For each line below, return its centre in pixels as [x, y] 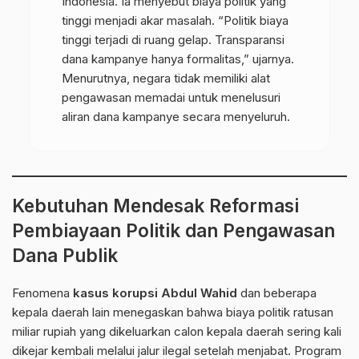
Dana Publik [65, 256]
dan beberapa [277, 293]
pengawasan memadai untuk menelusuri [171, 98]
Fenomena [42, 293]
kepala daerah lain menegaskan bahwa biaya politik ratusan [173, 313]
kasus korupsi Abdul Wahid [155, 293]
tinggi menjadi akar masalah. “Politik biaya [175, 21]
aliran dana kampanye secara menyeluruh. [175, 117]
